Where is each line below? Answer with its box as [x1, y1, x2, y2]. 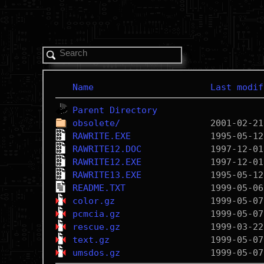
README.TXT [72, 183, 126, 193]
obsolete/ [72, 118, 120, 128]
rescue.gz [72, 222, 120, 232]
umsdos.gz [72, 247, 120, 258]
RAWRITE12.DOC [72, 144, 141, 154]
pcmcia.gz [72, 209, 120, 219]
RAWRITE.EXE [72, 131, 131, 141]
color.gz [72, 196, 115, 206]
